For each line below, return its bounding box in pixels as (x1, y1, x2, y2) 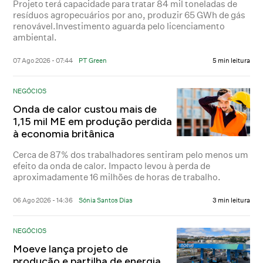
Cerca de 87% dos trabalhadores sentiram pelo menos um (13, 149, 249, 160)
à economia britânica (13, 127, 115, 140)
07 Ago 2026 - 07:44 (13, 56, 73, 65)
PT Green (79, 56, 107, 65)
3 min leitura (212, 195, 250, 204)
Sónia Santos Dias (79, 195, 133, 204)
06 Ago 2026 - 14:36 (13, 195, 73, 204)
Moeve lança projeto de (13, 242, 129, 255)
